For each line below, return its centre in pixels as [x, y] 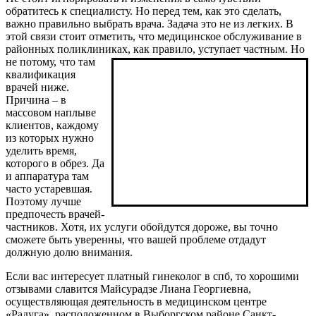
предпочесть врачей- [55, 214]
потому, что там [57, 61]
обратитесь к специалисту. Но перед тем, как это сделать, [144, 11]
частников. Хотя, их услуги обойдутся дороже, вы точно [142, 226]
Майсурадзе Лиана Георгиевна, [176, 288]
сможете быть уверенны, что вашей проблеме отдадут [136, 239]
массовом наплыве [51, 112]
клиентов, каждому [52, 125]
